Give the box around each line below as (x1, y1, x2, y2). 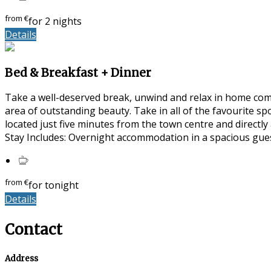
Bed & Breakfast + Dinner (5, 65, 151, 80)
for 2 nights (28, 14, 82, 28)
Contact (5, 220, 62, 239)
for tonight (28, 178, 79, 192)
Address (5, 253, 38, 264)
